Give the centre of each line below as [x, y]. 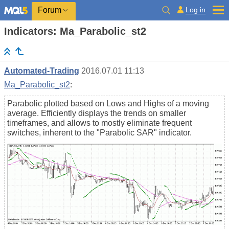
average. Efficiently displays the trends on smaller [97, 113]
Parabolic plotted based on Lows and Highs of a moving [108, 104]
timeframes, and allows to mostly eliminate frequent [99, 123]
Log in [196, 9]
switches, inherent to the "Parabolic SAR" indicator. [99, 133]
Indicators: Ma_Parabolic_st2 [75, 31]
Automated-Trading [42, 71]
